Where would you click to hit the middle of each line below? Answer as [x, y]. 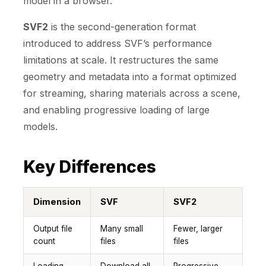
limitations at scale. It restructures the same [121, 60]
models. [40, 127]
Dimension [57, 202]
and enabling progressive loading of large [116, 110]
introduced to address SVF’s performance [118, 44]
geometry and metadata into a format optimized [130, 77]
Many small [122, 229]
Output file [53, 229]
